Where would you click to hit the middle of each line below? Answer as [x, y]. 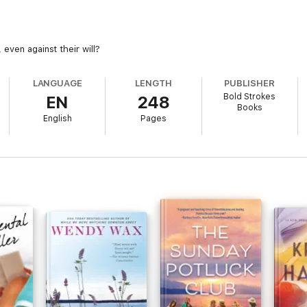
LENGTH [153, 83]
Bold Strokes [250, 97]
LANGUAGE [58, 83]
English [57, 119]
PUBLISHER [249, 83]
